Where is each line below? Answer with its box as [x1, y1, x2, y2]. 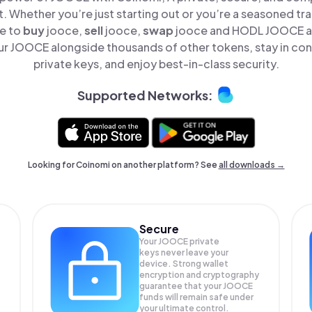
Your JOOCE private [139, 236, 220, 247]
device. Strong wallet [139, 258, 229, 269]
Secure [139, 221, 180, 236]
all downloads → [218, 159, 285, 170]
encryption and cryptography [139, 270, 260, 280]
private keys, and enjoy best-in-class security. [33, 56, 279, 71]
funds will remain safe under [139, 292, 254, 302]
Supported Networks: [77, 86, 213, 103]
